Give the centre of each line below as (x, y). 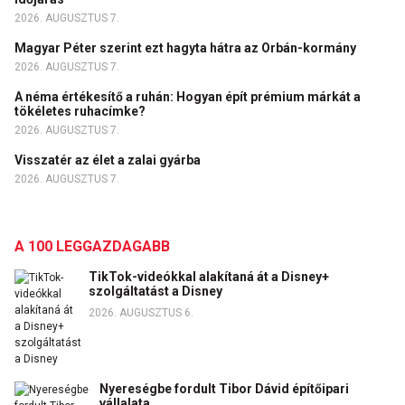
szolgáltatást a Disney (155, 291)
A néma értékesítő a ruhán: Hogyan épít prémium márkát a (188, 96)
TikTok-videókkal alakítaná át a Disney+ (209, 276)
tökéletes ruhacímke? (81, 111)
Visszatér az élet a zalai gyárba (109, 160)
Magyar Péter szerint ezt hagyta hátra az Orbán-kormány (187, 47)
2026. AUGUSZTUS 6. (141, 312)
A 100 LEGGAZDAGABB (92, 246)
